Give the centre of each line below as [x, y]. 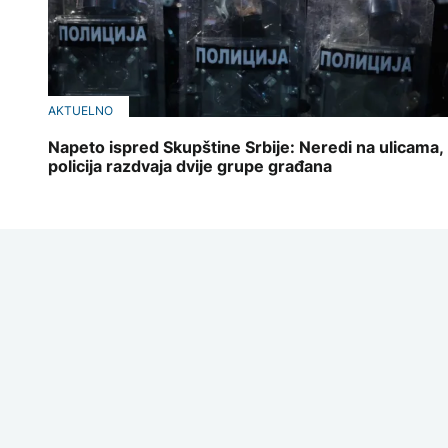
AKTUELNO [80, 110]
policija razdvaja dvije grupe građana [190, 166]
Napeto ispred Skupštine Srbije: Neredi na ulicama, [246, 147]
